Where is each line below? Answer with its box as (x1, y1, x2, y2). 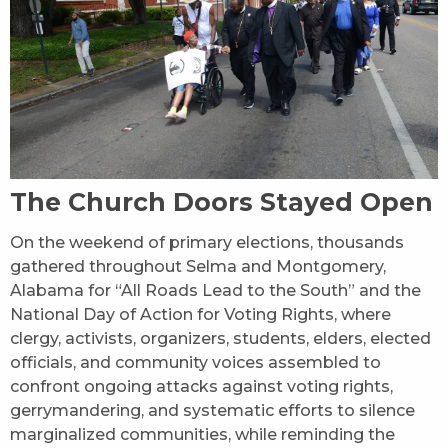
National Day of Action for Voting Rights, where (10, 304, 391, 324)
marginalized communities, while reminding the (10, 424, 395, 444)
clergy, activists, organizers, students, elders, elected (10, 328, 431, 348)
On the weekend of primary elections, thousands (10, 232, 404, 252)
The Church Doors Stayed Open (10, 186, 433, 217)
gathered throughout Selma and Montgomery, (10, 256, 386, 276)
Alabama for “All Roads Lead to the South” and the (10, 280, 421, 300)
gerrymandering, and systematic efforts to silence (10, 400, 415, 420)
